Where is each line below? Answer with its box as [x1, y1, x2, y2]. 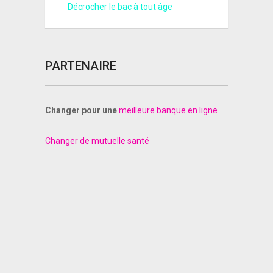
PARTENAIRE [44, 58, 116, 74]
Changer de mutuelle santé [44, 136, 149, 146]
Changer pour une [44, 105, 117, 116]
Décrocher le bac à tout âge [67, 2, 172, 12]
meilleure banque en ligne [118, 105, 218, 116]
